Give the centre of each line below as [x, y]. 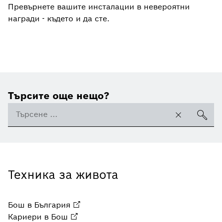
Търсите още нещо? [59, 95]
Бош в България [39, 205]
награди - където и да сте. [59, 18]
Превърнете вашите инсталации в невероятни [99, 6]
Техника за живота [63, 174]
